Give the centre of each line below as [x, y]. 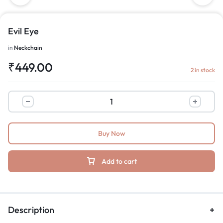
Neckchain [28, 48]
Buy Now [111, 133]
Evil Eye [23, 31]
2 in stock [203, 70]
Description [31, 210]
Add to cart [119, 161]
